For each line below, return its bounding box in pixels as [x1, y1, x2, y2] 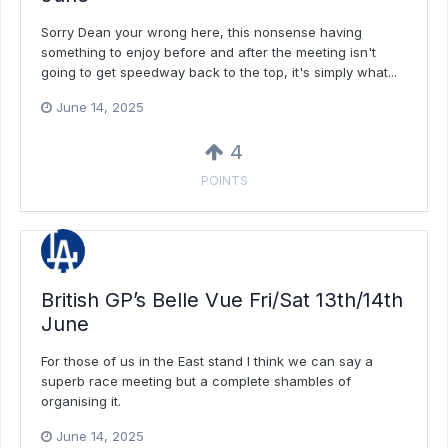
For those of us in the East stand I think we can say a [41, 352, 373, 369]
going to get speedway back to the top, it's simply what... [41, 64, 397, 81]
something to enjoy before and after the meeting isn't [41, 44, 376, 61]
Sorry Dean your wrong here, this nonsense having [41, 24, 362, 41]
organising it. [41, 392, 121, 409]
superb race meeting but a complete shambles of [41, 372, 351, 389]
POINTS [200, 173, 248, 189]
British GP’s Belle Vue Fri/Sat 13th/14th [41, 287, 403, 312]
